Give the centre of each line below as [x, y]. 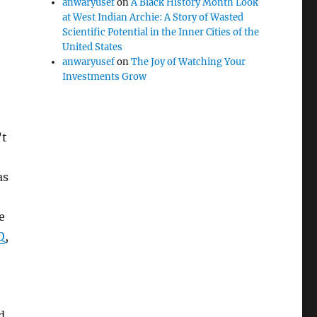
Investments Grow [105, 77]
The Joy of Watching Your [189, 62]
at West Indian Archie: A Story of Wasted [153, 17]
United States [93, 47]
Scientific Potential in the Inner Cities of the [161, 32]
